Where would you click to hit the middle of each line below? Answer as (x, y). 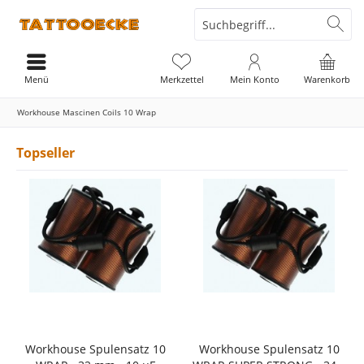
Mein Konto (254, 79)
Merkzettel (182, 79)
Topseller (45, 153)
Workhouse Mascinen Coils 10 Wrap (87, 112)
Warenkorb (327, 79)
